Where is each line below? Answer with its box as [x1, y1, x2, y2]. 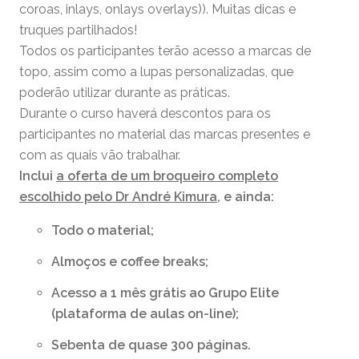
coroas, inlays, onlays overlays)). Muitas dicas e [19, 2, 296, 18]
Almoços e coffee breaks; [51, 254, 208, 270]
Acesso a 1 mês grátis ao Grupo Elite [51, 284, 279, 301]
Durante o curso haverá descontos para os [19, 106, 271, 122]
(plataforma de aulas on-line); [51, 305, 239, 321]
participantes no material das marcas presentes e [19, 127, 310, 143]
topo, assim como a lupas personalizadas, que [19, 64, 293, 80]
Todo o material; [51, 223, 154, 239]
